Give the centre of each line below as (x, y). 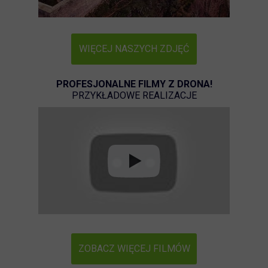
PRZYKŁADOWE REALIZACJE (134, 95)
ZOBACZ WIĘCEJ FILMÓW (134, 249)
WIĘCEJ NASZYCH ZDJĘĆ (134, 49)
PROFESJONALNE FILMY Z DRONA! (134, 84)
